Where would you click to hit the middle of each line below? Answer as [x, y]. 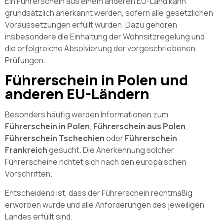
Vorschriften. [29, 174]
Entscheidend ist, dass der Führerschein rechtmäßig [99, 193]
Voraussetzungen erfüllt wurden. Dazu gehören [91, 24]
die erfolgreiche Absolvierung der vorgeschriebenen [100, 48]
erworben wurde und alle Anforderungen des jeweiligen [105, 204]
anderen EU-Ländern [77, 94]
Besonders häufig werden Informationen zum [87, 115]
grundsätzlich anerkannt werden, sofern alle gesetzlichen [109, 13]
